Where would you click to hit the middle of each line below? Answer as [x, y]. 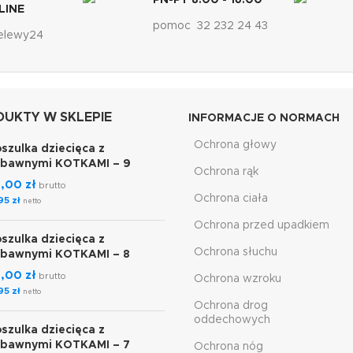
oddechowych [232, 320]
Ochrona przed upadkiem [262, 225]
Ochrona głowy [235, 145]
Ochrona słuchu [236, 252]
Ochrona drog [231, 306]
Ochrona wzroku [238, 279]
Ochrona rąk [226, 172]
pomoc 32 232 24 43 [210, 26]
